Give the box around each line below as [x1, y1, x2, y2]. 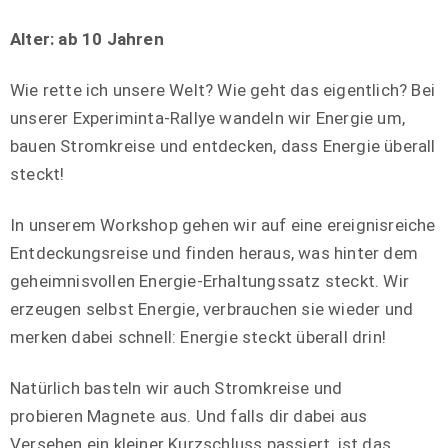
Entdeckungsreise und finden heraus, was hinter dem [10, 243, 419, 264]
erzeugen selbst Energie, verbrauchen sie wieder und [10, 299, 414, 320]
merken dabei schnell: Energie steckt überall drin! [10, 327, 387, 348]
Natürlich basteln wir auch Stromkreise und [10, 378, 343, 399]
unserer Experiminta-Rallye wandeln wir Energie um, [10, 108, 406, 129]
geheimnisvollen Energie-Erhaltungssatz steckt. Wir [10, 271, 410, 292]
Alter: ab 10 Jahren [10, 29, 164, 50]
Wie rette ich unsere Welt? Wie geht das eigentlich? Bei [10, 80, 436, 101]
